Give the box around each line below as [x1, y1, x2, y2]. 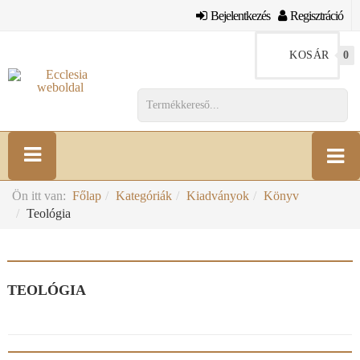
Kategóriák [116, 189, 172, 202]
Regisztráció [290, 9, 343, 22]
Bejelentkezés [211, 9, 270, 22]
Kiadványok [186, 189, 249, 202]
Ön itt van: [12, 189, 72, 202]
